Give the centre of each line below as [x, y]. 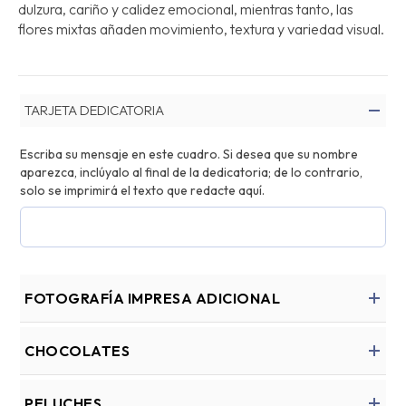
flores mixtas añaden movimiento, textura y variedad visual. [201, 29]
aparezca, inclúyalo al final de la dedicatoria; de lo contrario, [191, 172]
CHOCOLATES [77, 351]
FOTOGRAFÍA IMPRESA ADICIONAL [152, 298]
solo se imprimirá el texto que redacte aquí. [142, 190]
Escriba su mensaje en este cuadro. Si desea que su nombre [189, 154]
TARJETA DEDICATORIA [94, 110]
